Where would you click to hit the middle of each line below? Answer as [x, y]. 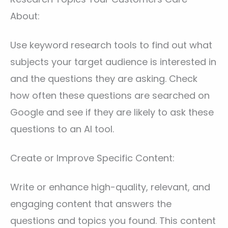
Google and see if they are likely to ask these [112, 112]
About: [26, 16]
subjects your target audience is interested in [113, 62]
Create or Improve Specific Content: [94, 158]
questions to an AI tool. [62, 129]
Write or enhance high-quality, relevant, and [110, 187]
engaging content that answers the [91, 204]
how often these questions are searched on [110, 96]
